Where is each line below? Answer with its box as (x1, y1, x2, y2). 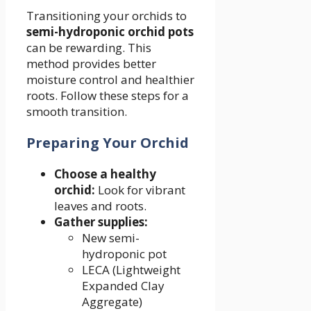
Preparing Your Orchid (26, 133, 189, 153)
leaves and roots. (54, 198, 146, 215)
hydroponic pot (82, 246, 167, 262)
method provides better (26, 56, 156, 72)
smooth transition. (26, 103, 127, 120)
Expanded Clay (82, 278, 165, 294)
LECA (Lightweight (82, 262, 180, 278)
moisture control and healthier (26, 72, 194, 88)
